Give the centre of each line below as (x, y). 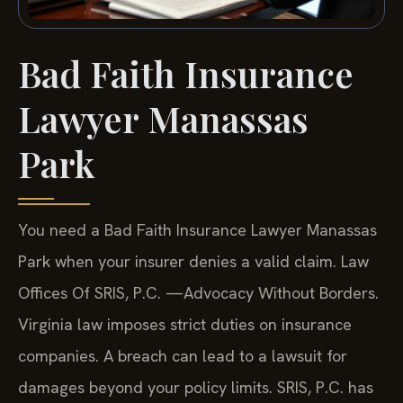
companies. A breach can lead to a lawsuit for (183, 356)
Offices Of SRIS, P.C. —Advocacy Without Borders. (198, 293)
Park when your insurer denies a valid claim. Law (193, 262)
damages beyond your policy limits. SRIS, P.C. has (196, 388)
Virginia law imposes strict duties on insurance (185, 325)
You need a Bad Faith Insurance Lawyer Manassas (197, 230)
